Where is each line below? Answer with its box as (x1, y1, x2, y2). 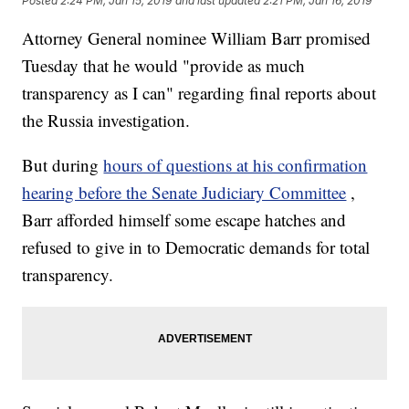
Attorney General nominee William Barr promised (22, 26, 372, 50)
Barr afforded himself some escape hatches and (22, 208, 347, 232)
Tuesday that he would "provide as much (22, 54, 306, 78)
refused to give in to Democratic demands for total (22, 236, 371, 259)
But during (22, 153, 104, 177)
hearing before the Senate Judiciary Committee (22, 181, 347, 204)
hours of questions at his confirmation (103, 153, 368, 177)
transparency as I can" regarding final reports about (22, 81, 377, 105)
